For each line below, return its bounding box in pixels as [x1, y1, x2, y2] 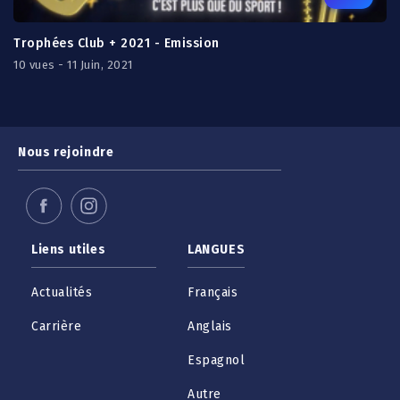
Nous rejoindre [18, 145, 114, 160]
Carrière [31, 319, 81, 334]
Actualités [31, 285, 92, 300]
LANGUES [187, 242, 246, 257]
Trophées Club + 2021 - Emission [13, 36, 220, 51]
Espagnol [187, 353, 245, 368]
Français [187, 285, 237, 300]
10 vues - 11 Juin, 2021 [13, 58, 133, 71]
